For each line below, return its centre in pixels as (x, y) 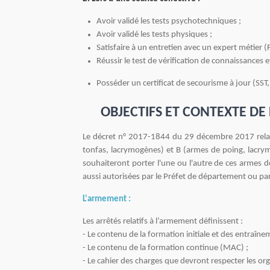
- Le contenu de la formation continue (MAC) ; (165, 248)
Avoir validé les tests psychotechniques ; (168, 22)
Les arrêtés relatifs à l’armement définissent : (163, 221)
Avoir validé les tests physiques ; (154, 35)
